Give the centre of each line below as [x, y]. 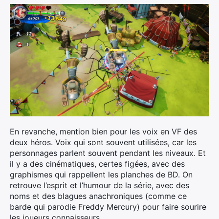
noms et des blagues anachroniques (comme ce [98, 196]
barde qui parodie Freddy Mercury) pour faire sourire [108, 207]
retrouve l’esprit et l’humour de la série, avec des [99, 185]
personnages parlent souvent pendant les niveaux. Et [108, 153]
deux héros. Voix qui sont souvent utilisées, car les [103, 142]
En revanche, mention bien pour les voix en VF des [103, 131]
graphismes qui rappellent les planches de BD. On [101, 174]
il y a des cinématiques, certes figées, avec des [97, 164]
